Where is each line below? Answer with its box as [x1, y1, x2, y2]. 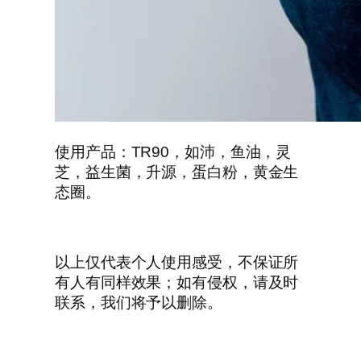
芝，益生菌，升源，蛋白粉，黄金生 [55, 163, 299, 180]
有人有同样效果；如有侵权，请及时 [55, 273, 299, 291]
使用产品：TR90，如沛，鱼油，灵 [55, 143, 292, 160]
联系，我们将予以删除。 [55, 293, 222, 311]
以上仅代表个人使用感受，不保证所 [55, 253, 299, 271]
